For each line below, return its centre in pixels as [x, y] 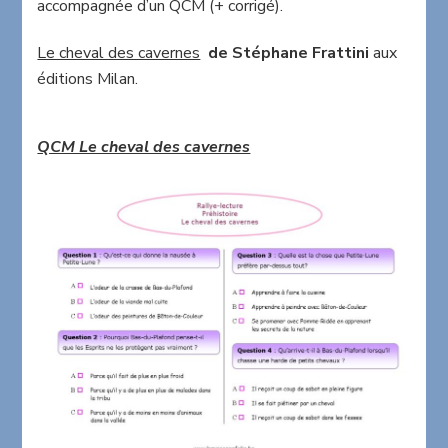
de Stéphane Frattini [287, 53]
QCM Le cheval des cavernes [144, 147]
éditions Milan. [88, 79]
